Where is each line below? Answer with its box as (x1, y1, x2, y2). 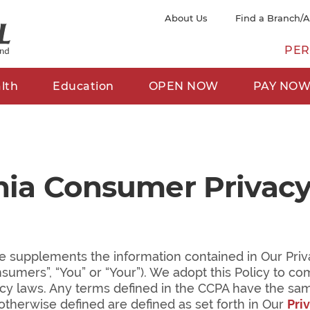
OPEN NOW (148, 80, 219, 93)
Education (53, 80, 114, 93)
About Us (164, 12, 208, 24)
